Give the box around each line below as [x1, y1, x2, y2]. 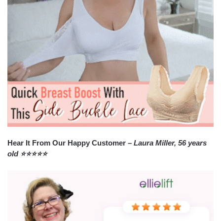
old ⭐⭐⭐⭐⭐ [7, 149, 47, 158]
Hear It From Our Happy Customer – [7, 139, 134, 147]
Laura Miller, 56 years [134, 139, 207, 147]
